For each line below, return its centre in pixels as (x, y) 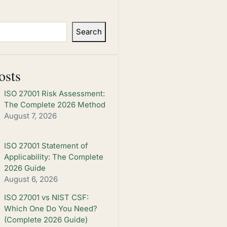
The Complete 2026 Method (54, 105)
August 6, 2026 (31, 179)
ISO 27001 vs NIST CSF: (46, 198)
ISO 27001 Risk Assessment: (54, 93)
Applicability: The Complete (53, 157)
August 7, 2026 (30, 116)
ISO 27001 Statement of (46, 145)
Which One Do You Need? (50, 209)
